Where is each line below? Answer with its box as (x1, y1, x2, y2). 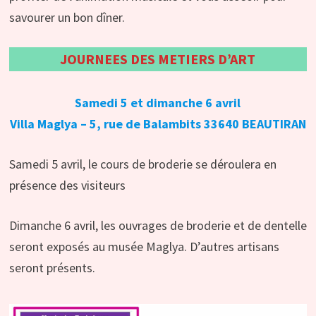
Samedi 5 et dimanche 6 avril (75, 95, 241, 111)
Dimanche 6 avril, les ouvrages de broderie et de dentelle (8, 217, 307, 234)
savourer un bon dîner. (8, 9, 125, 26)
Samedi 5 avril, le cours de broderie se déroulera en (8, 156, 276, 173)
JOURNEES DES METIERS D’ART (60, 50, 256, 68)
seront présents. (8, 260, 95, 276)
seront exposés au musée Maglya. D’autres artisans (8, 238, 279, 255)
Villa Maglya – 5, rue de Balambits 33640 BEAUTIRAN (9, 116, 306, 133)
